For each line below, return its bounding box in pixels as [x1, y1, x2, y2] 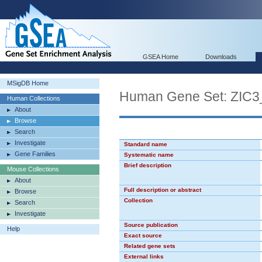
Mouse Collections [7, 166, 59, 173]
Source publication [124, 222, 178, 228]
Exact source [124, 232, 162, 239]
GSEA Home [143, 53, 178, 60]
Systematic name [124, 151, 174, 158]
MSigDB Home [7, 80, 49, 87]
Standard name [124, 141, 167, 147]
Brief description [124, 162, 171, 168]
